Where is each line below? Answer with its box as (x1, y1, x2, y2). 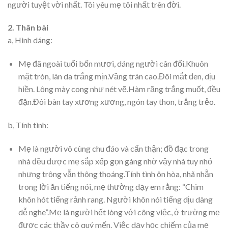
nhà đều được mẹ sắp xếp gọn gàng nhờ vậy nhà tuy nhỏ (18, 156, 212, 166)
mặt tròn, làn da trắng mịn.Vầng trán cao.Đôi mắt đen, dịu (18, 71, 215, 81)
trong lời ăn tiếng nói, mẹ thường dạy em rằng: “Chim (18, 181, 204, 191)
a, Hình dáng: (8, 35, 52, 45)
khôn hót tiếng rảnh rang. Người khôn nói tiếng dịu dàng (18, 194, 213, 204)
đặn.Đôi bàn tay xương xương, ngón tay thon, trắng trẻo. (18, 97, 215, 107)
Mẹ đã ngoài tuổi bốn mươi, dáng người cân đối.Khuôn (18, 59, 208, 69)
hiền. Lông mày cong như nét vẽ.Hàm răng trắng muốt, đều (18, 84, 220, 94)
